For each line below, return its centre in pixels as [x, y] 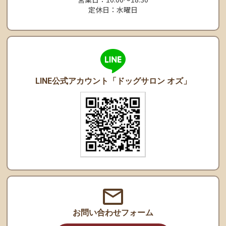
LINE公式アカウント [72, 81]
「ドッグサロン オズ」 [150, 81]
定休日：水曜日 [113, 10]
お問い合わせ [97, 213]
